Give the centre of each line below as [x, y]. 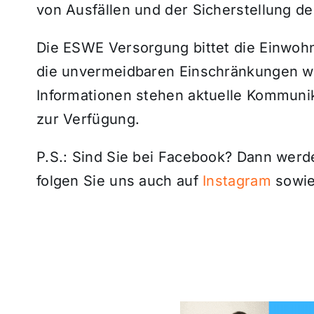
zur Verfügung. [88, 119]
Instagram [237, 180]
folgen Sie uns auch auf [120, 180]
